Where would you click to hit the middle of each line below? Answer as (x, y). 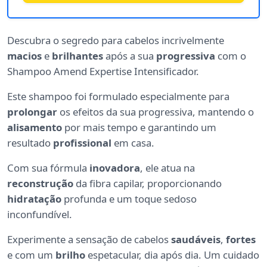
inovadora (115, 168)
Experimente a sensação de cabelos (89, 240)
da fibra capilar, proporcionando (148, 184)
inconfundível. (40, 215)
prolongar (32, 112)
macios (24, 56)
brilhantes (77, 56)
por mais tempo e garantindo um (139, 128)
